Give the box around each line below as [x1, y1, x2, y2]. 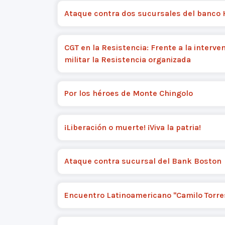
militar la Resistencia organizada [64, 54, 191, 64]
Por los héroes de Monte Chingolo [64, 88, 193, 98]
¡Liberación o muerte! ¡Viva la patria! [64, 122, 201, 132]
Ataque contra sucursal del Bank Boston [64, 156, 221, 166]
